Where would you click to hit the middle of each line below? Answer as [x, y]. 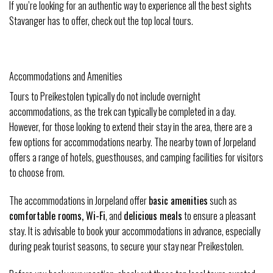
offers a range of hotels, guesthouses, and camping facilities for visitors [136, 158]
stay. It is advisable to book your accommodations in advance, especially [135, 231]
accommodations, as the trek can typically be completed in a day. [122, 112]
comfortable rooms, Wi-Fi [57, 216]
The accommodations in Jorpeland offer [79, 201]
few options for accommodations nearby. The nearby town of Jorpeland [133, 142]
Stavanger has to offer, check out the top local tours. [101, 20]
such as [222, 201]
